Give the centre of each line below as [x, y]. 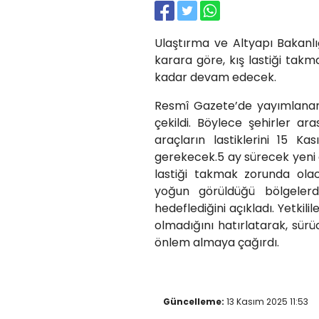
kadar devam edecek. [215, 77]
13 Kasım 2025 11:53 [266, 301]
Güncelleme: [194, 301]
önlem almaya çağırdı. [217, 242]
